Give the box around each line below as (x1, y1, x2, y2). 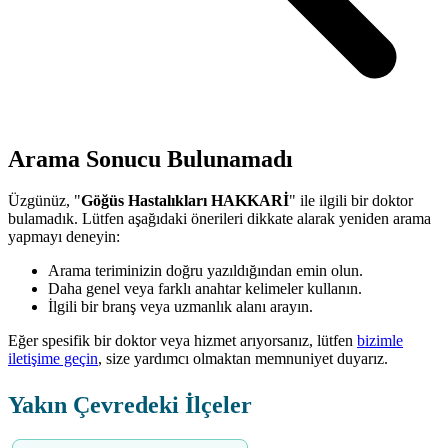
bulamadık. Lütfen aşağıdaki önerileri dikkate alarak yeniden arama (8, 210, 431, 228)
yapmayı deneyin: (8, 228, 120, 246)
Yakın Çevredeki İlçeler (8, 392, 252, 419)
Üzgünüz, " (8, 192, 81, 210)
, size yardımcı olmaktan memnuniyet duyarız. (98, 350, 388, 368)
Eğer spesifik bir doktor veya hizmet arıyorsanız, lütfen (8, 332, 357, 350)
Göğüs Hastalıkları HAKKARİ (81, 192, 289, 210)
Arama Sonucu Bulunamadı (8, 145, 293, 172)
